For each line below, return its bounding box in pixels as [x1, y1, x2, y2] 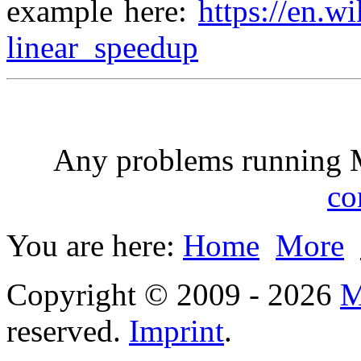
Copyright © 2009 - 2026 [6, 277, 340, 312]
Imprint [129, 313, 224, 348]
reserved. [6, 313, 129, 348]
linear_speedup [6, 30, 198, 64]
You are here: [6, 228, 183, 263]
